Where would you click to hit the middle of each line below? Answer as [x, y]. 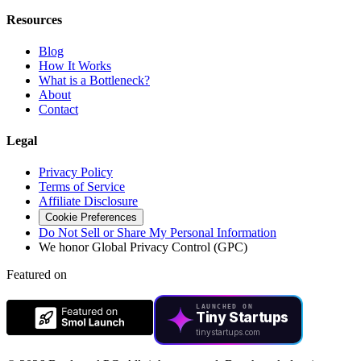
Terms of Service [82, 187]
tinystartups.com [228, 332]
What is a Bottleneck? [94, 80]
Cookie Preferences [91, 218]
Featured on [37, 275]
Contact [58, 109]
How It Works [75, 65]
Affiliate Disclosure [88, 201]
